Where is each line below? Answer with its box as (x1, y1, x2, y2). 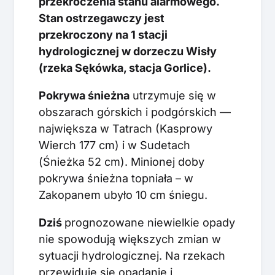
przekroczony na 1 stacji (39, 28, 168, 41)
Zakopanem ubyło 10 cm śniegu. (39, 188, 207, 201)
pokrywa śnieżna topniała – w (39, 171, 193, 185)
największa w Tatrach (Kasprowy (39, 122, 212, 135)
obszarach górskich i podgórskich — (39, 105, 231, 118)
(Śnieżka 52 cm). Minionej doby (39, 155, 204, 168)
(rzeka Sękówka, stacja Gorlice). (39, 61, 211, 74)
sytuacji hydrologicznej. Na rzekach (39, 249, 225, 262)
